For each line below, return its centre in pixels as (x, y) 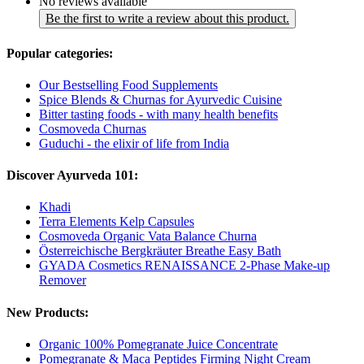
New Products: (48, 312)
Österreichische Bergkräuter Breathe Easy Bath (160, 251)
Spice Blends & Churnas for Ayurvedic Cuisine (160, 99)
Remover (63, 280)
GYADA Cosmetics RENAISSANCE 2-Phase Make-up (184, 266)
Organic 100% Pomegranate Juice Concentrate (158, 344)
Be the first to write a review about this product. (167, 19)
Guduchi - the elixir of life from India (134, 143)
